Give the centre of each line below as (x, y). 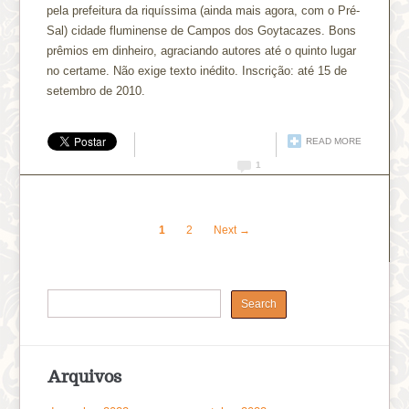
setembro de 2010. (96, 90)
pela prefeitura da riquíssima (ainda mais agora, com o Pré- (204, 10)
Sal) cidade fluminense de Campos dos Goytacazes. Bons (202, 30)
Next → (232, 230)
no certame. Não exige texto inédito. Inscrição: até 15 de (197, 70)
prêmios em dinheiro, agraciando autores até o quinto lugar (202, 50)
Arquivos (85, 376)
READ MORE (333, 141)
